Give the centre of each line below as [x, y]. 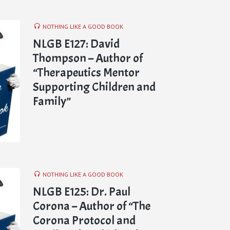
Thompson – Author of [88, 58]
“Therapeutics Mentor [86, 72]
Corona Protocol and [84, 220]
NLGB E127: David [76, 43]
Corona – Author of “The [92, 206]
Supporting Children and [94, 87]
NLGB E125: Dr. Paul [82, 191]
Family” [52, 101]
